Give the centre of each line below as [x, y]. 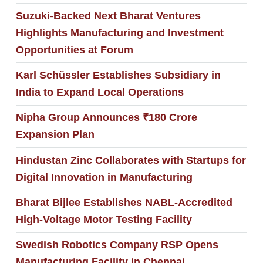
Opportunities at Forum [74, 50]
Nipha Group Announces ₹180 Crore [106, 118]
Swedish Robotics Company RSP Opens [117, 245]
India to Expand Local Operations [100, 92]
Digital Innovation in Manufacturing [104, 177]
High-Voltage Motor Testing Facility [104, 219]
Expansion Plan [55, 135]
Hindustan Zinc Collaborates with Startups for [131, 160]
